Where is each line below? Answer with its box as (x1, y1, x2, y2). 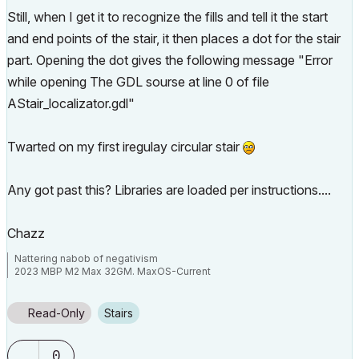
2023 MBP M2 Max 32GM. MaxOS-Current (14, 265, 211, 277)
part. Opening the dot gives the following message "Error (7, 52, 333, 68)
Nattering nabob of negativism (14, 252, 158, 264)
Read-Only (28, 306, 85, 320)
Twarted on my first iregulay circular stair (7, 139, 243, 155)
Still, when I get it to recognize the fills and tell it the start (7, 9, 328, 25)
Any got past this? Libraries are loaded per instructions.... (7, 182, 331, 198)
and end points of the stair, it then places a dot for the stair (7, 30, 341, 46)
